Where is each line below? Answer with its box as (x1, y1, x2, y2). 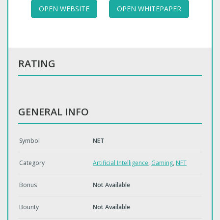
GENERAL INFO (18, 105, 89, 119)
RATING (18, 57, 55, 71)
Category (19, 159, 45, 167)
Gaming (151, 159, 173, 167)
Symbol (19, 137, 40, 145)
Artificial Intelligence (93, 159, 148, 167)
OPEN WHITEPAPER (117, 4, 181, 14)
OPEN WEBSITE (39, 4, 89, 14)
